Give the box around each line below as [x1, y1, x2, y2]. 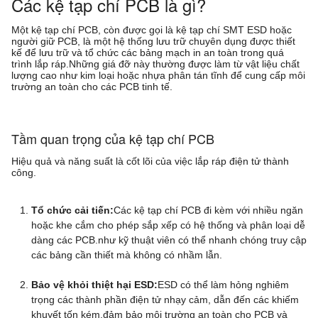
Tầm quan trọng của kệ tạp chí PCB [11, 129, 214, 148]
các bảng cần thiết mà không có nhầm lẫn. [31, 249, 222, 261]
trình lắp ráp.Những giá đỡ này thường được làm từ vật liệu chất [11, 58, 300, 70]
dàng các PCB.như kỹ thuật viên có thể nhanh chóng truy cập [31, 234, 307, 246]
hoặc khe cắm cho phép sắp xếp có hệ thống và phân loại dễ [31, 219, 305, 231]
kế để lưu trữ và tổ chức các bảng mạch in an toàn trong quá [11, 47, 284, 58]
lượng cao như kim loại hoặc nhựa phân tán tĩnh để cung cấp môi [11, 70, 305, 81]
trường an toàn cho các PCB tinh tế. [11, 81, 172, 92]
